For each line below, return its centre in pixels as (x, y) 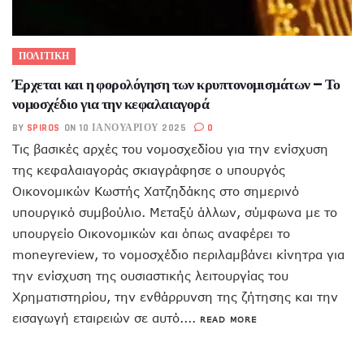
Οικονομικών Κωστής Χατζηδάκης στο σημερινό (156, 191)
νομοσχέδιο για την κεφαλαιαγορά (111, 104)
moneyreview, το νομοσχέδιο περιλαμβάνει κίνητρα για (178, 254)
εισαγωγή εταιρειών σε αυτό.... (106, 318)
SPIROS (43, 128)
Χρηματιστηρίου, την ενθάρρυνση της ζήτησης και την (175, 297)
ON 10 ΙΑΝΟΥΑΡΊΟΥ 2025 (125, 128)
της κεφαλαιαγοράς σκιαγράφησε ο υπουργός (149, 170)
